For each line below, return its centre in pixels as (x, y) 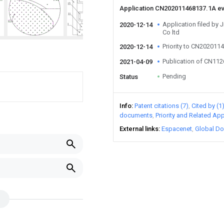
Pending (174, 76)
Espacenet (177, 129)
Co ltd (171, 32)
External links (139, 129)
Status (129, 77)
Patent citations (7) (161, 106)
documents (136, 115)
